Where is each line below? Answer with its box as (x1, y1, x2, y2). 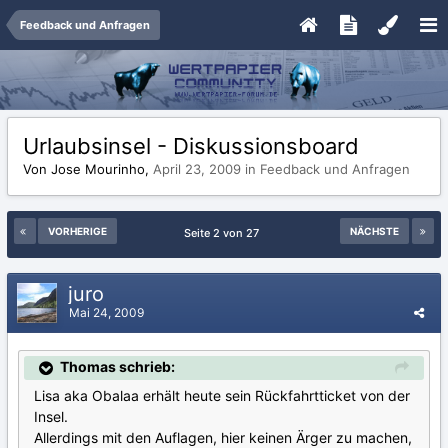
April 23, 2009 (153, 161, 245, 177)
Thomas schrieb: (60, 358, 175, 375)
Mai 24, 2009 (69, 305, 144, 320)
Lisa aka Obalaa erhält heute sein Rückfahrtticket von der (34, 387, 410, 405)
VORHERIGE (48, 225, 107, 237)
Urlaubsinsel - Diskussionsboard (23, 133, 359, 159)
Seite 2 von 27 (183, 226, 265, 240)
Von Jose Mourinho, (23, 161, 153, 177)
